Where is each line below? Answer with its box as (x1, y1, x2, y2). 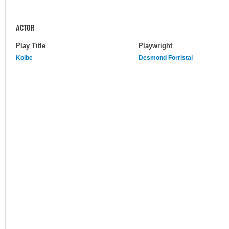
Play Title (16, 41, 45, 50)
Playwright (139, 41, 172, 50)
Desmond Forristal (139, 54, 193, 61)
